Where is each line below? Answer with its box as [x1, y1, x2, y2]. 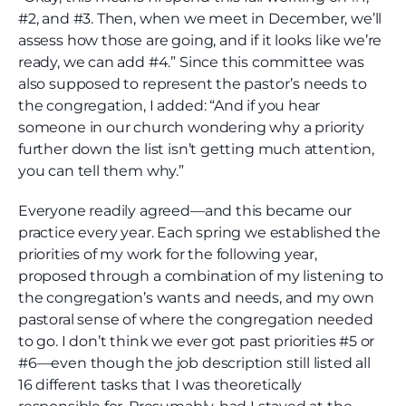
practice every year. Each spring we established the [18, 224, 381, 242]
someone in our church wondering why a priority [18, 119, 364, 137]
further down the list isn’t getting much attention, [18, 140, 374, 159]
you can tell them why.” [18, 162, 184, 180]
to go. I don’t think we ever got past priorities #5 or [18, 333, 375, 351]
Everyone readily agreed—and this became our [18, 202, 353, 220]
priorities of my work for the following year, [18, 246, 317, 264]
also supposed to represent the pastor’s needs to [18, 75, 367, 93]
